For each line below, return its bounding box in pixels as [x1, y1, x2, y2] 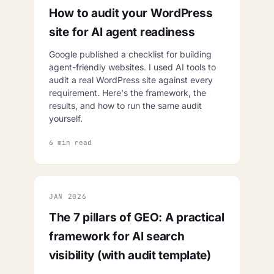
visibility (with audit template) [49, 248, 211, 262]
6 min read [49, 138, 92, 147]
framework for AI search [49, 229, 185, 243]
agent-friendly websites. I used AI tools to [49, 61, 216, 72]
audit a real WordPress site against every [49, 74, 213, 85]
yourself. [49, 113, 83, 124]
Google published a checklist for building [49, 48, 212, 59]
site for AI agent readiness [49, 24, 195, 39]
